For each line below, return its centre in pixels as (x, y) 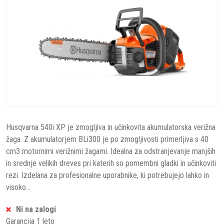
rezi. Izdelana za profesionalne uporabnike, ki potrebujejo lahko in (107, 175)
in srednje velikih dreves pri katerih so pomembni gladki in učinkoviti (111, 163)
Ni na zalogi (36, 209)
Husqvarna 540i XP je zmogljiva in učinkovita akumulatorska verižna (111, 127)
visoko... (18, 187)
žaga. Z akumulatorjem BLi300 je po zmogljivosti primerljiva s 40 (107, 139)
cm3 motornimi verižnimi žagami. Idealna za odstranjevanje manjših (111, 151)
